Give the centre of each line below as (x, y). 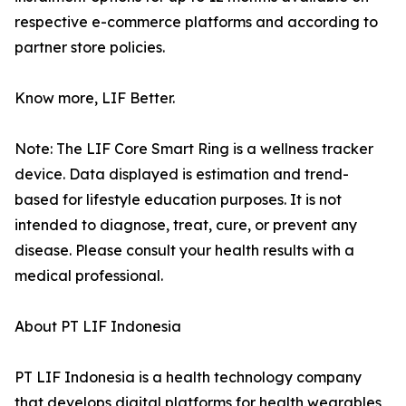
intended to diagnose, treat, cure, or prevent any (186, 224)
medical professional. (89, 275)
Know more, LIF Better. (95, 97)
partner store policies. (90, 47)
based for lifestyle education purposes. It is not (178, 199)
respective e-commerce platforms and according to (196, 21)
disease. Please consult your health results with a (184, 250)
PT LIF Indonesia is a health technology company (188, 377)
